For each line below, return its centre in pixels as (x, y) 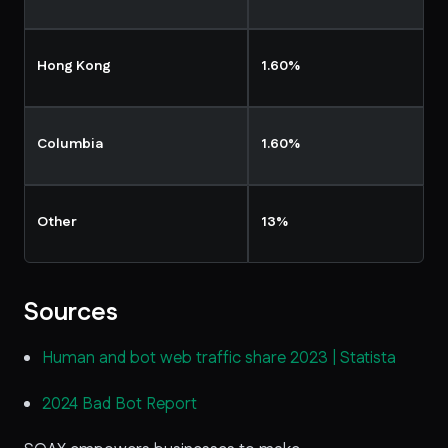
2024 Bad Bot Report (119, 403)
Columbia (70, 144)
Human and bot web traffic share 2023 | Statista (219, 357)
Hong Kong (74, 66)
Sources (71, 312)
